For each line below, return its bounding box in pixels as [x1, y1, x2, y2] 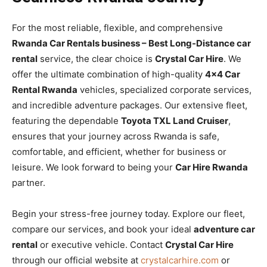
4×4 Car [205, 69, 240, 80]
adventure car [194, 223, 255, 235]
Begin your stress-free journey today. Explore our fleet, [12, 208, 245, 220]
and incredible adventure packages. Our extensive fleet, [12, 100, 247, 111]
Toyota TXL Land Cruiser [121, 115, 228, 127]
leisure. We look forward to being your [12, 162, 175, 173]
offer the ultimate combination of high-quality [12, 69, 205, 80]
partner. [12, 177, 45, 189]
